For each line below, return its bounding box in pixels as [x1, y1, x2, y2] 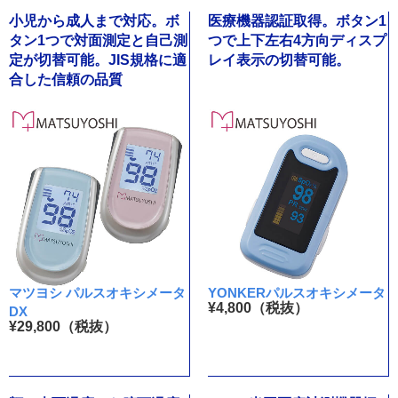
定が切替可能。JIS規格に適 [9, 52, 187, 68]
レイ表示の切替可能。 [207, 52, 350, 68]
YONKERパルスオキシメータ [207, 285, 386, 301]
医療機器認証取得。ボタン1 [207, 12, 386, 28]
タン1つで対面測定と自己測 [9, 32, 187, 48]
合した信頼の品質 [9, 71, 123, 87]
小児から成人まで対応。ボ [9, 12, 179, 28]
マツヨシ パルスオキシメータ [9, 285, 186, 301]
